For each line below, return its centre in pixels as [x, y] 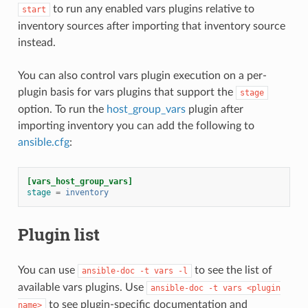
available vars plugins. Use [82, 287]
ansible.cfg [43, 142]
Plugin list [58, 234]
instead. [36, 42]
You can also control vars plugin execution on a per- [142, 75]
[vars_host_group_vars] [79, 181]
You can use [47, 270]
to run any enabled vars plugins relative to [152, 9]
